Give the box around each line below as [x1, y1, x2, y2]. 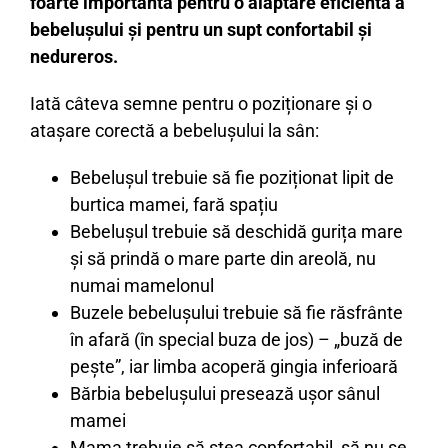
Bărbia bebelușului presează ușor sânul [70, 382, 380, 404]
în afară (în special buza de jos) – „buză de [70, 328, 403, 350]
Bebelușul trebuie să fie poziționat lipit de [70, 166, 394, 188]
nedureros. [30, 45, 118, 67]
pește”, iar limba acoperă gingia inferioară [70, 355, 398, 377]
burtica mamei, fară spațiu [70, 193, 278, 215]
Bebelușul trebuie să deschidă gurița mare [70, 220, 403, 242]
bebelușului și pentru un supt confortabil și [30, 18, 372, 40]
